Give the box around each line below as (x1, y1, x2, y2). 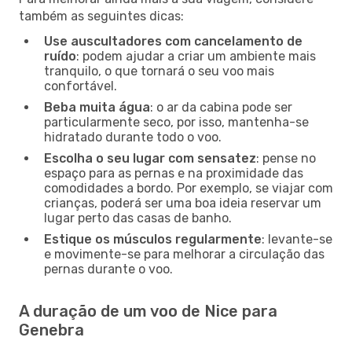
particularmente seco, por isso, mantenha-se (44, 114, 309, 130)
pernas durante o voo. (44, 261, 173, 277)
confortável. (44, 78, 117, 93)
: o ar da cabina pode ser (150, 99, 292, 115)
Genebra (19, 320, 84, 339)
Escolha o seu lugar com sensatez (44, 150, 256, 166)
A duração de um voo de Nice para (19, 301, 277, 321)
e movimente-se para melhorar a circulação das (44, 246, 324, 262)
